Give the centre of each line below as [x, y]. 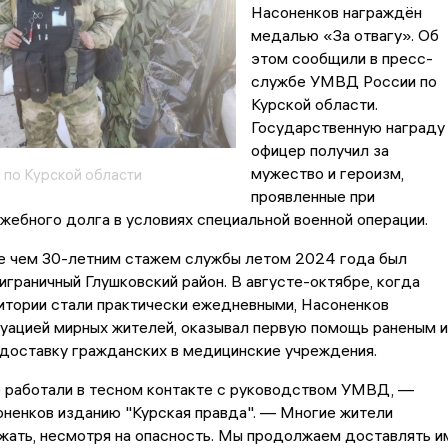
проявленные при [312, 196]
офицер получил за [319, 150]
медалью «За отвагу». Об [344, 35]
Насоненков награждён [336, 12]
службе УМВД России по [343, 81]
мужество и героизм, [327, 173]
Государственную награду [347, 127]
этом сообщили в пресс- [341, 58]
